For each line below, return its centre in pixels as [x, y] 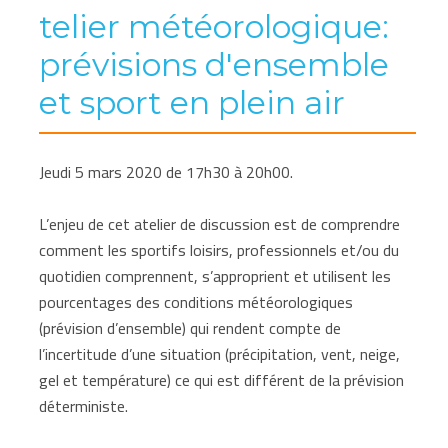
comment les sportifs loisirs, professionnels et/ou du [219, 249]
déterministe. [84, 405]
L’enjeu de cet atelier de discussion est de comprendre [220, 223]
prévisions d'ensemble [214, 64]
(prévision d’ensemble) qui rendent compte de [190, 327]
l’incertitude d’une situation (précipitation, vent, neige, [220, 353]
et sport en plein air [192, 102]
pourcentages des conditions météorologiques [196, 301]
